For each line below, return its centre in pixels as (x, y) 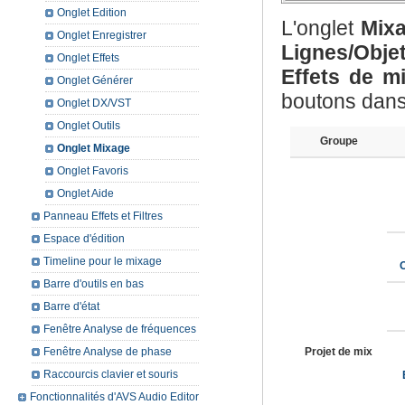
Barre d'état (71, 306)
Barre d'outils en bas (94, 284)
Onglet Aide (85, 193)
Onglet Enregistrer (102, 35)
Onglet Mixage (94, 148)
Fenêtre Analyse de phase (108, 352)
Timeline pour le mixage (103, 261)
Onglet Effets (88, 58)
